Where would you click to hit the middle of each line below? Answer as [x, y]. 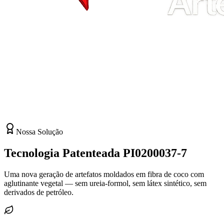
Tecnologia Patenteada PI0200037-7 [95, 153]
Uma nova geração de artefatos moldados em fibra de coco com [104, 174]
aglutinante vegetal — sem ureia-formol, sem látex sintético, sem [105, 183]
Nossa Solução [39, 131]
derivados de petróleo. [39, 192]
